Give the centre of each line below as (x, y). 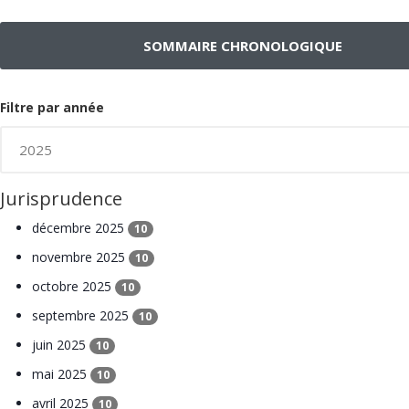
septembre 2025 (82, 316)
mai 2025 (61, 374)
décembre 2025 (80, 228)
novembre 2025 (80, 257)
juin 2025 (61, 345)
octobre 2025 (73, 287)
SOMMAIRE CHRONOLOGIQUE (242, 46)
